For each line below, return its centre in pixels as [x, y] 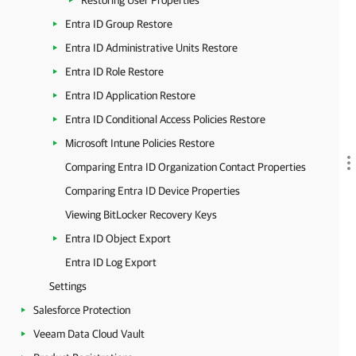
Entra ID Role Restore [114, 72]
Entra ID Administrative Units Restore [151, 48]
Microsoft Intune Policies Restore [140, 143]
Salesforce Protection [82, 310]
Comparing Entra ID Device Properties [153, 191]
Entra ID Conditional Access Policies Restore [165, 119]
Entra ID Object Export [118, 238]
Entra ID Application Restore [130, 95]
